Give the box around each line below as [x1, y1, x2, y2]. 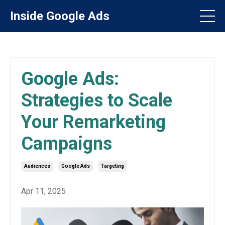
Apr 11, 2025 [21, 186, 66, 196]
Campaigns [21, 133, 112, 154]
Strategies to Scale [21, 90, 172, 111]
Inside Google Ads [10, 9, 109, 23]
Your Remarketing [21, 111, 166, 133]
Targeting [101, 163, 124, 169]
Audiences [24, 163, 50, 169]
